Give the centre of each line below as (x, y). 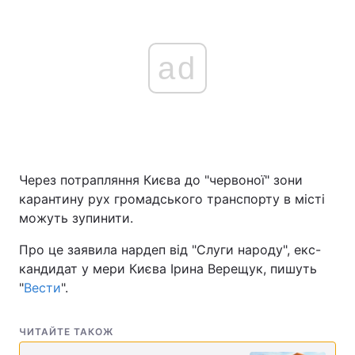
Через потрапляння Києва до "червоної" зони (161, 180)
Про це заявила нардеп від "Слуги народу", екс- (170, 250)
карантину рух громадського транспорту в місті (172, 199)
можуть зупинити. (76, 218)
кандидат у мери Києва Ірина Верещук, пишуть (168, 269)
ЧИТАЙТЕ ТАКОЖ (66, 332)
